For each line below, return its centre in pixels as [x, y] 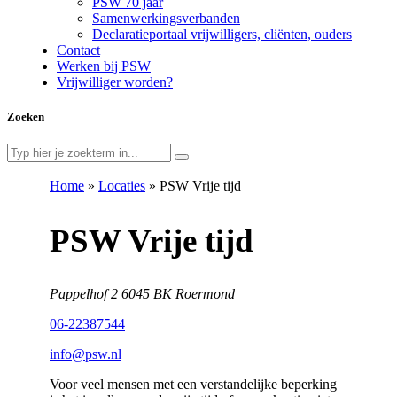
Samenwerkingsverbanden [166, 18]
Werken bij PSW [104, 66]
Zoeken [26, 117]
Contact [78, 50]
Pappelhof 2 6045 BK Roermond [142, 294]
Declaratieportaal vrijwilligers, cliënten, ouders [222, 34]
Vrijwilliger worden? [115, 82]
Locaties [122, 186]
